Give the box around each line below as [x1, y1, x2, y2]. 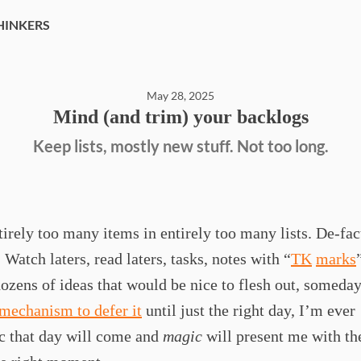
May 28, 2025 [147, 89, 214, 102]
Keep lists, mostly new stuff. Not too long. [32, 136, 329, 156]
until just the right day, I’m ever [142, 301, 355, 319]
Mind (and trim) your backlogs [52, 106, 309, 127]
